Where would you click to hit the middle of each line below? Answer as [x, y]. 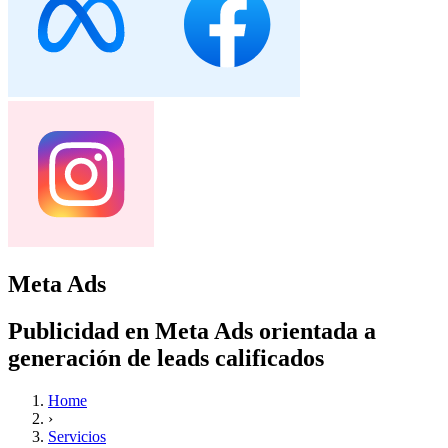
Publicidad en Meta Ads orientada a [192, 330]
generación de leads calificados [166, 357]
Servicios [77, 436]
